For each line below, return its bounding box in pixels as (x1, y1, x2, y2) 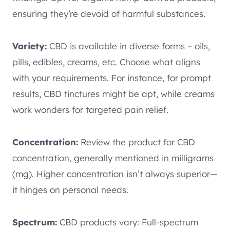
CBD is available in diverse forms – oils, (47, 40, 210, 51)
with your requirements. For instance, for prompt (12, 72, 211, 83)
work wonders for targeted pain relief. (12, 104, 168, 115)
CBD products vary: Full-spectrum (57, 216, 198, 227)
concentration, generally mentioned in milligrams (12, 152, 214, 163)
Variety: (12, 40, 47, 51)
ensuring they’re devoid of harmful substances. (12, 8, 205, 19)
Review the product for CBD (78, 136, 195, 147)
